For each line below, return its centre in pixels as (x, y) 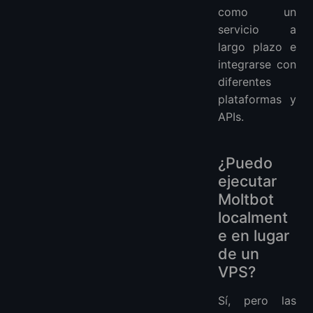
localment (253, 218)
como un (257, 12)
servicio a (257, 30)
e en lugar (254, 236)
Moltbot (246, 199)
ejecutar (247, 181)
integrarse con (257, 65)
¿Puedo (245, 163)
